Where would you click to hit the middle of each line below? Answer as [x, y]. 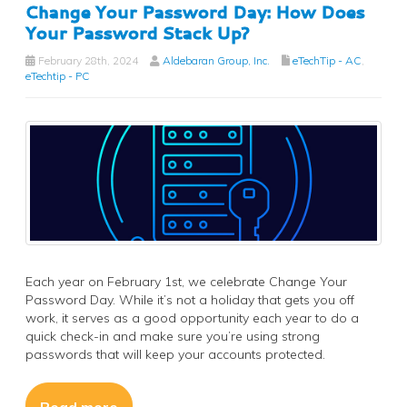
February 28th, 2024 [87, 61]
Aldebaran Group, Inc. [216, 61]
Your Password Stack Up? [138, 33]
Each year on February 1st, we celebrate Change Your [186, 282]
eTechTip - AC [327, 61]
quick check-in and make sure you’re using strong [173, 337]
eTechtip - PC [58, 76]
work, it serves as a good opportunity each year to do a [192, 318]
